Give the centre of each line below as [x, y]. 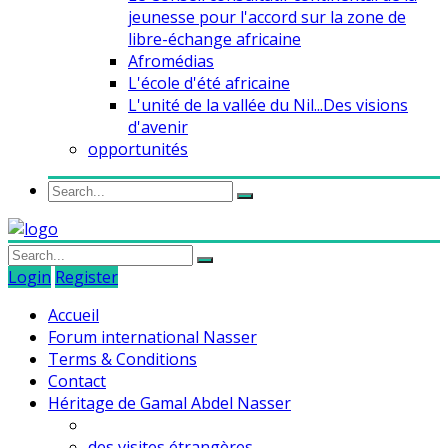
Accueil [73, 314]
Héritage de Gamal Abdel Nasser [169, 402]
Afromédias [171, 60]
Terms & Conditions [122, 358]
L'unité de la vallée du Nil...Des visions [268, 104]
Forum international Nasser [152, 336]
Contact [77, 380]
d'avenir [158, 126]
